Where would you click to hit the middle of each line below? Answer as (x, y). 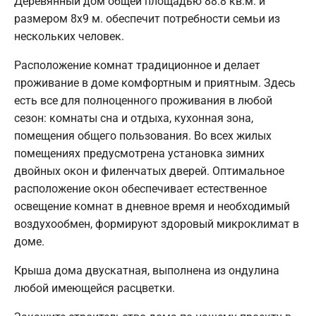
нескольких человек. (69, 36)
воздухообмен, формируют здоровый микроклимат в (157, 224)
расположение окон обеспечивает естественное (140, 188)
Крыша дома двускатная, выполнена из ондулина (147, 270)
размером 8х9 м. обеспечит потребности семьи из (147, 18)
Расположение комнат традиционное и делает (137, 65)
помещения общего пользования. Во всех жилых (143, 135)
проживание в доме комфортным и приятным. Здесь (155, 83)
